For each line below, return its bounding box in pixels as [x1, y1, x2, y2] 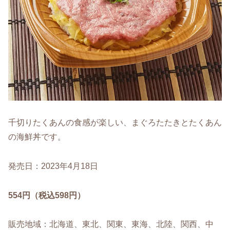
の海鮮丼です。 [8, 132, 66, 141]
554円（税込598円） [8, 190, 85, 200]
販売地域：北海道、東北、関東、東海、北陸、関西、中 [8, 220, 214, 229]
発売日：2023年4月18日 [8, 161, 98, 170]
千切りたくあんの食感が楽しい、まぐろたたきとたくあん [8, 118, 222, 127]
